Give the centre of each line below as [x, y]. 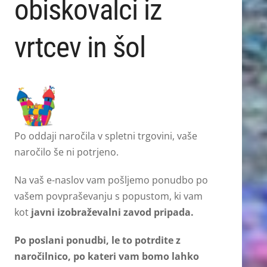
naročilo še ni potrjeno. [67, 152]
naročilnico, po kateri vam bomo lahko [106, 257]
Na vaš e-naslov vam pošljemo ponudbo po [111, 180]
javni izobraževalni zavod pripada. [112, 212]
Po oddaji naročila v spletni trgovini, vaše [105, 136]
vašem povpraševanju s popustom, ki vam [108, 196]
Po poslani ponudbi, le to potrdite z [97, 240]
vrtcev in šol [80, 47]
